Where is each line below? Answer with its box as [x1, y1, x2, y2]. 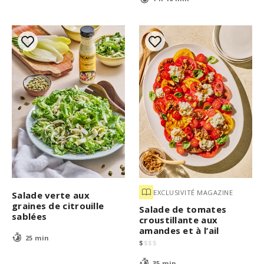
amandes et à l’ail [139, 225, 219, 237]
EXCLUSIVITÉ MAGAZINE [153, 187, 233, 197]
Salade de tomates [139, 203, 227, 216]
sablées [12, 210, 47, 223]
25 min [25, 233, 49, 242]
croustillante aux [139, 214, 218, 226]
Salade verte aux [12, 189, 90, 202]
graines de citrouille [12, 200, 104, 212]
